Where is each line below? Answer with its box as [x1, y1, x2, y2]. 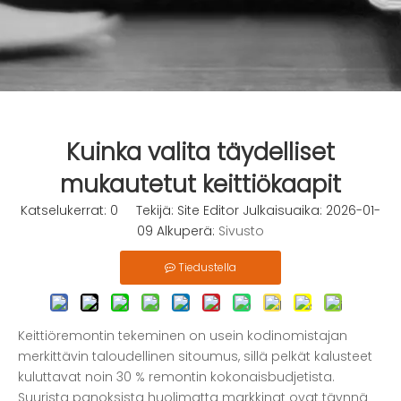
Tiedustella [178, 260, 236, 275]
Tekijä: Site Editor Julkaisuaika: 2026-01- [118, 201, 380, 219]
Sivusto [218, 222, 264, 240]
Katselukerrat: [21, 201, 110, 219]
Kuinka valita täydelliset [66, 136, 335, 168]
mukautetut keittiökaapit [60, 168, 341, 200]
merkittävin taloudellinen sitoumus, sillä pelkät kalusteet [18, 347, 372, 365]
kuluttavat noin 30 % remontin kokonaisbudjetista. [18, 368, 335, 386]
